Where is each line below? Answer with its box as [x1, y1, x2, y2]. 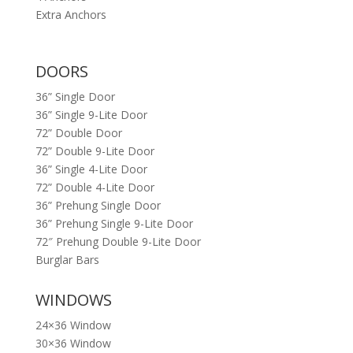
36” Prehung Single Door [35, 197, 161, 213]
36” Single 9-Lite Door [35, 106, 147, 122]
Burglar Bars [35, 251, 99, 267]
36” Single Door [35, 88, 115, 104]
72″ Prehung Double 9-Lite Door [35, 233, 201, 249]
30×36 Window [35, 335, 111, 351]
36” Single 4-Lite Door [35, 161, 147, 176]
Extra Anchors [35, 6, 106, 22]
